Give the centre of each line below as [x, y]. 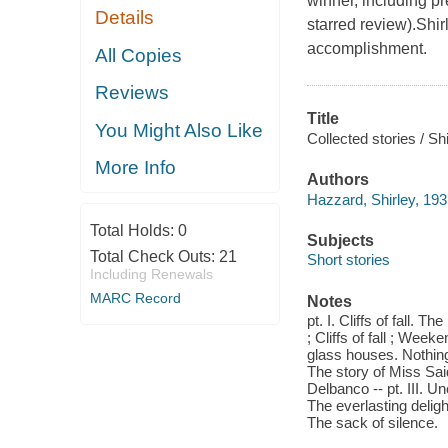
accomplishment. [366, 49]
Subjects [340, 240]
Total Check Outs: [154, 256]
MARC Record [135, 297]
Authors [337, 180]
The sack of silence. [372, 423]
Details [125, 18]
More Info [136, 168]
